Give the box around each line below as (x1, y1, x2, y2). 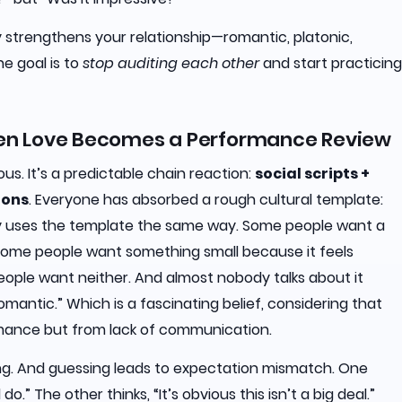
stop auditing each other (83, 52, 259, 74)
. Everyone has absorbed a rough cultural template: (29, 188, 383, 210)
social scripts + (255, 162, 370, 184)
